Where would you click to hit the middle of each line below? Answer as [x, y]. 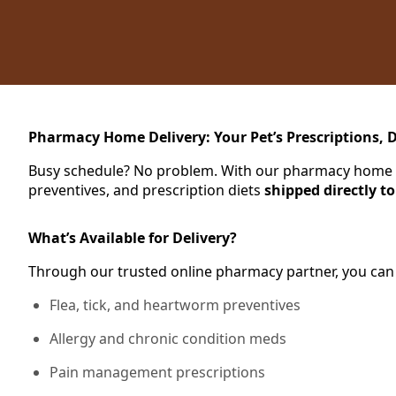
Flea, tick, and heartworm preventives [175, 305]
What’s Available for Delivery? [133, 238]
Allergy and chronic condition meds [168, 339]
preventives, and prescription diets [146, 190]
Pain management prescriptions [157, 372]
